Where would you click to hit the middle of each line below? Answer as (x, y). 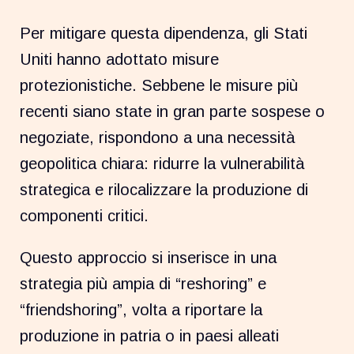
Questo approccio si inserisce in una (149, 257)
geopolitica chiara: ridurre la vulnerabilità (162, 163)
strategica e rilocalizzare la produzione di (164, 189)
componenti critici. (85, 215)
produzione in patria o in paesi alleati (150, 335)
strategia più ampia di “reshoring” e (143, 283)
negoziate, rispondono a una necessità (158, 137)
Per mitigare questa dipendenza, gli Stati (164, 33)
